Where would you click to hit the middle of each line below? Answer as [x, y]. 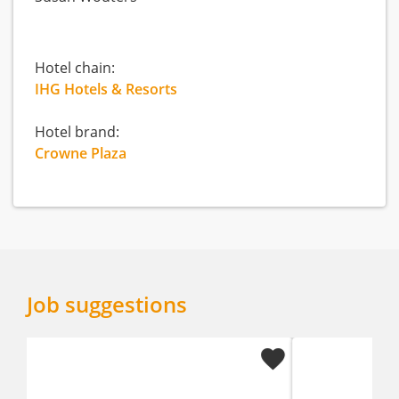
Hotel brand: [77, 132]
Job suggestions [107, 304]
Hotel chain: [75, 68]
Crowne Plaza [81, 153]
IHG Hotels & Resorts [106, 89]
